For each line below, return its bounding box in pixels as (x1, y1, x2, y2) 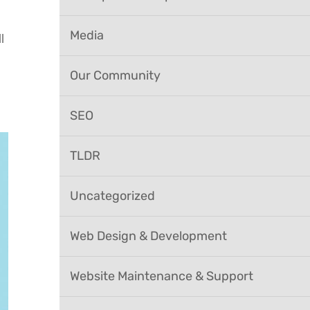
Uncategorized (70, 188, 156, 203)
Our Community (70, 68, 161, 83)
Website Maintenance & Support (70, 268, 254, 284)
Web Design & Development (70, 228, 228, 244)
